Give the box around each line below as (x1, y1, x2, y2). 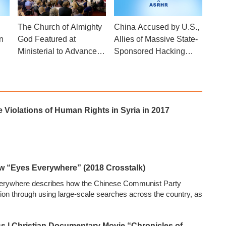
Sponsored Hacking (114, 46, 185, 55)
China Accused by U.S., (114, 22, 199, 31)
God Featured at (18, 34, 76, 43)
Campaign (114, 59, 151, 68)
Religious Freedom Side (18, 59, 105, 68)
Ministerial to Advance (18, 46, 97, 55)
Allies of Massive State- (114, 34, 198, 43)
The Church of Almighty (18, 22, 102, 31)
